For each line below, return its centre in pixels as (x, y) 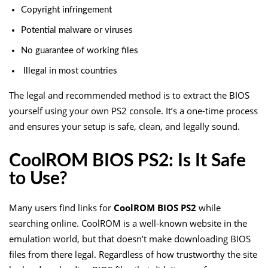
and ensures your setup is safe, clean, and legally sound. (124, 126)
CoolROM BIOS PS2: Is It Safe (127, 161)
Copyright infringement (66, 10)
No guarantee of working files (80, 50)
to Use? (38, 179)
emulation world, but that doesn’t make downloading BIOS (130, 238)
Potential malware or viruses (77, 30)
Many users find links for (61, 207)
